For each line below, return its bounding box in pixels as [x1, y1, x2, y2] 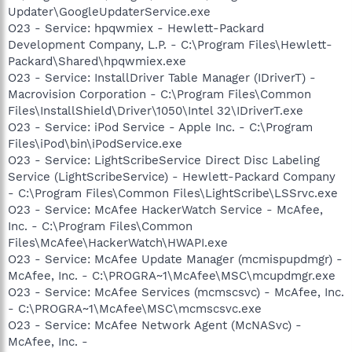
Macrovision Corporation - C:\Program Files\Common [8, 86, 311, 101]
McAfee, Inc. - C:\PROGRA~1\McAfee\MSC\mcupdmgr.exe [8, 268, 335, 283]
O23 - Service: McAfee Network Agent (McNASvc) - [8, 317, 302, 332]
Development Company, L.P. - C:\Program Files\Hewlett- [8, 37, 332, 52]
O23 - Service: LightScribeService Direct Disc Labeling [8, 152, 320, 167]
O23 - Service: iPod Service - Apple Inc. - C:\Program [8, 119, 313, 134]
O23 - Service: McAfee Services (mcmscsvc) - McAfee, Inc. [8, 284, 344, 299]
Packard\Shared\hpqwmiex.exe [8, 53, 186, 68]
